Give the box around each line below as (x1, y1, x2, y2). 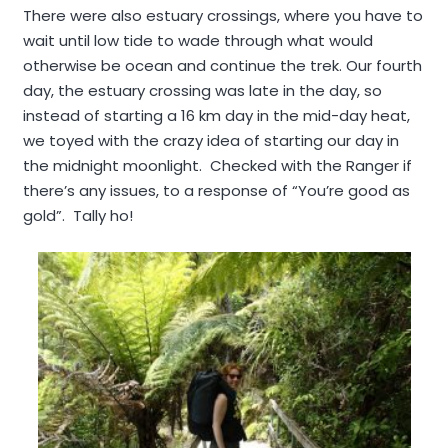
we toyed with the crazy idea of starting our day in (22, 130, 399, 151)
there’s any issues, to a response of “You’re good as (22, 180, 410, 201)
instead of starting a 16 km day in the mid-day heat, (22, 105, 410, 126)
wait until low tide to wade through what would (22, 30, 373, 51)
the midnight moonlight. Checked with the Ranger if (22, 155, 412, 176)
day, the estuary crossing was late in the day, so (22, 80, 382, 101)
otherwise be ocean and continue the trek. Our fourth (22, 55, 422, 76)
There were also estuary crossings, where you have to (22, 5, 423, 26)
